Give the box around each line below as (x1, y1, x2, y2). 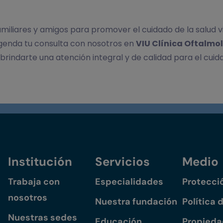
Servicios (95, 154, 150, 170)
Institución (8, 154, 72, 170)
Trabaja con (8, 176, 60, 188)
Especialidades (95, 176, 163, 188)
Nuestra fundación (95, 196, 177, 208)
